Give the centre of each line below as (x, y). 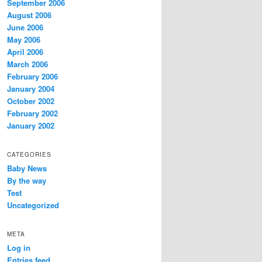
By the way (27, 180)
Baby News (27, 168)
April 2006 (25, 51)
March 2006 (27, 64)
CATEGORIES (29, 154)
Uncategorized (33, 205)
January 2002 (31, 125)
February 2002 (32, 113)
